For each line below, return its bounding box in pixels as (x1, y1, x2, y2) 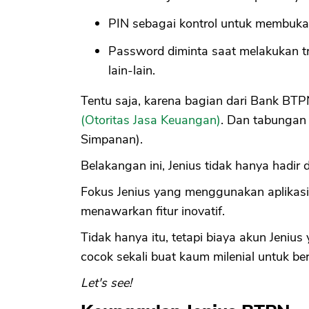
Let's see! (81, 275, 132, 292)
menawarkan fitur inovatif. (81, 203, 225, 220)
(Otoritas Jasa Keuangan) (81, 112, 221, 129)
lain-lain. (108, 62, 155, 79)
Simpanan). (81, 131, 143, 148)
